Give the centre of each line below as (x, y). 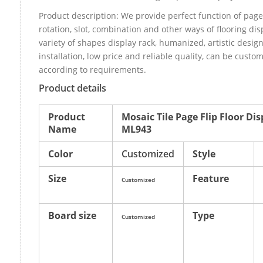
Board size (72, 215)
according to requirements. (92, 69)
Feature (211, 178)
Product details (73, 88)
